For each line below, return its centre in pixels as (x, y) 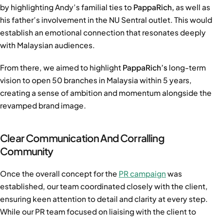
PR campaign (142, 174)
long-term (187, 68)
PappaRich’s (146, 68)
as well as (193, 7)
